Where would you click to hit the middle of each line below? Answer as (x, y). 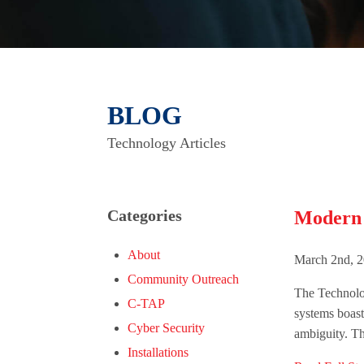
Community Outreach (183, 279)
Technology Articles (167, 143)
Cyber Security (166, 328)
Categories (145, 216)
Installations (158, 353)
